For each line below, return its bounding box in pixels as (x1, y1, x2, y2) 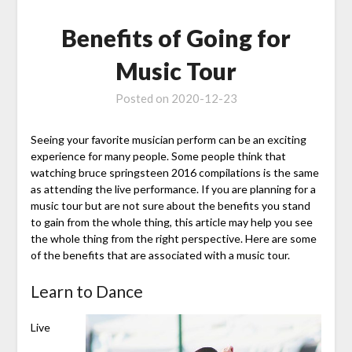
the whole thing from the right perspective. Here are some (30, 231, 317, 245)
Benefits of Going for (61, 23, 291, 52)
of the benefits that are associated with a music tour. (30, 247, 290, 262)
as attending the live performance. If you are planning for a (30, 181, 316, 196)
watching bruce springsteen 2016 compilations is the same (30, 165, 319, 179)
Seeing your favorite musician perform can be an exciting (30, 132, 306, 146)
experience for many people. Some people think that (30, 148, 286, 163)
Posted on (115, 90, 171, 105)
